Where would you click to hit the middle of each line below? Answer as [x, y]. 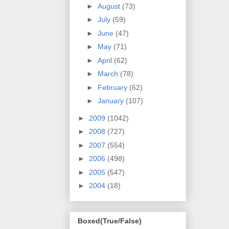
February [113, 87]
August [110, 6]
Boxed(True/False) [110, 221]
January [111, 101]
